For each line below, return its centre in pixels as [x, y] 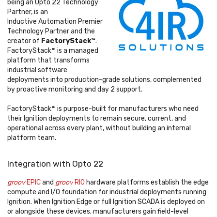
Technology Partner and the [51, 31]
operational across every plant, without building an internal [99, 128]
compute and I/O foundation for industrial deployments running [107, 192]
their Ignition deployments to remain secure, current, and [97, 119]
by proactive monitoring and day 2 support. [75, 90]
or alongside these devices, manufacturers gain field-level [98, 212]
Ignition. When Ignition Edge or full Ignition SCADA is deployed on [106, 202]
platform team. [32, 138]
